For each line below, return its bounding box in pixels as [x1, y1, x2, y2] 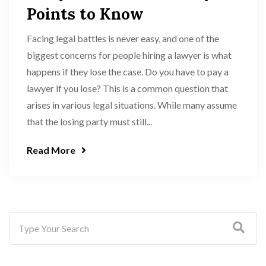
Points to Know [27, 4, 144, 24]
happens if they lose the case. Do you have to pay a [27, 65, 229, 77]
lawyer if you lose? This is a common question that [27, 82, 228, 94]
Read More [27, 144, 75, 156]
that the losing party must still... [27, 115, 152, 127]
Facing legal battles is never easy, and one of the [27, 32, 219, 44]
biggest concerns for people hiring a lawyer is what [27, 49, 232, 61]
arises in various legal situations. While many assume [27, 99, 237, 110]
